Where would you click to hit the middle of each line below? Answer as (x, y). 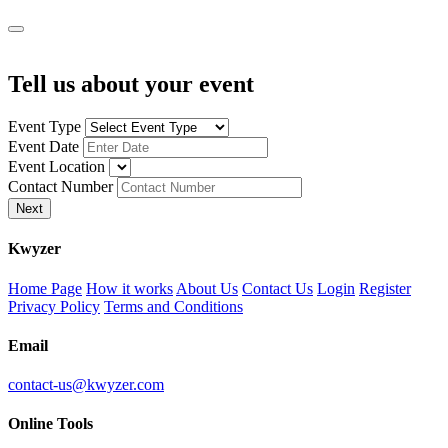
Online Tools (50, 424)
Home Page (45, 288)
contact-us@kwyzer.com (86, 385)
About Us (207, 288)
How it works (129, 288)
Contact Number (60, 187)
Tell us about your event (131, 84)
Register (385, 288)
